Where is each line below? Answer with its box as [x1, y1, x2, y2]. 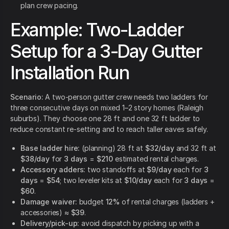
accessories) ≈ [20, 208, 71, 217]
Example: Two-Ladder [10, 18, 184, 41]
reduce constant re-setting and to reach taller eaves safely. [10, 125, 208, 134]
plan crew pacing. [20, 1, 79, 10]
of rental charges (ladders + [120, 197, 215, 207]
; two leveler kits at [60, 176, 124, 185]
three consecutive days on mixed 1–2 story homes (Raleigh [10, 103, 204, 112]
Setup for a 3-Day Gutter [10, 40, 202, 63]
